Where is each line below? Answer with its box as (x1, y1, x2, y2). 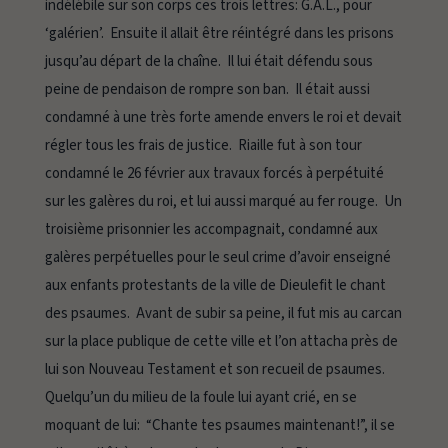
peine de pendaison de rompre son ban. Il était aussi (44, 79, 370, 101)
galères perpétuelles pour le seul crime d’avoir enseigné (44, 247, 391, 269)
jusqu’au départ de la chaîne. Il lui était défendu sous (44, 51, 373, 73)
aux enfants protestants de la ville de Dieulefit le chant (44, 275, 386, 297)
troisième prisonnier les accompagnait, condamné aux (44, 219, 378, 241)
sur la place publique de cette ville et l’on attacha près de (44, 331, 398, 353)
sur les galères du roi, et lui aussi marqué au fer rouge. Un (44, 191, 402, 213)
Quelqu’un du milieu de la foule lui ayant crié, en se (44, 387, 357, 409)
